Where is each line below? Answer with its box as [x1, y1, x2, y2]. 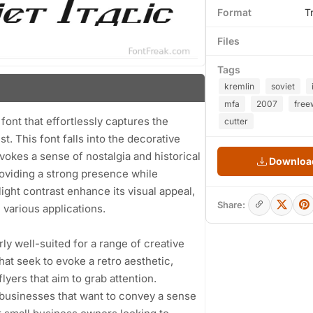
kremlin [224, 81, 254, 92]
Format [217, 6, 252, 18]
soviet [271, 81, 295, 92]
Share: [217, 199, 245, 210]
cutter [224, 116, 248, 126]
